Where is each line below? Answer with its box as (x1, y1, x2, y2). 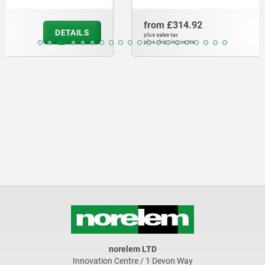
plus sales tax (18, 31, 53, 38)
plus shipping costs (18, 38, 69, 46)
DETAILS (201, 28, 235, 38)
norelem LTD (108, 244, 157, 254)
